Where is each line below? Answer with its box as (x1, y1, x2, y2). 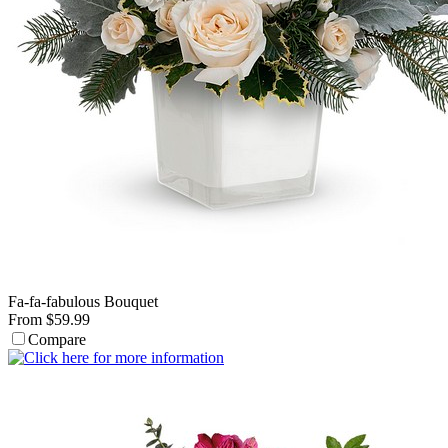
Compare (28, 331, 86, 348)
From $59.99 (8, 311, 90, 328)
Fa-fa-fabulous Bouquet (8, 293, 158, 310)
